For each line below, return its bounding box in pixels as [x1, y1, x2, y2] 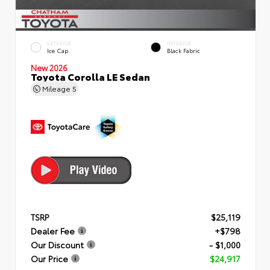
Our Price [31, 252, 68, 265]
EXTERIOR [47, 40, 72, 47]
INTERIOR [167, 40, 192, 47]
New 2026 [31, 61, 67, 73]
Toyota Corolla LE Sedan [31, 69, 150, 83]
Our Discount [31, 238, 84, 251]
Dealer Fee [31, 224, 75, 237]
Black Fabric [167, 46, 200, 55]
